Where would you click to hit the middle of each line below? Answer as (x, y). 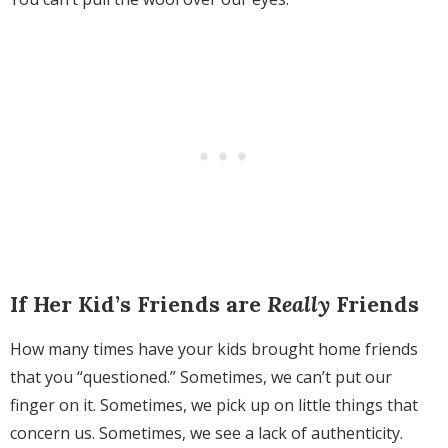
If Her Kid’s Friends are (138, 304)
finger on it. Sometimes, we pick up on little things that (214, 405)
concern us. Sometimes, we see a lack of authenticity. (206, 433)
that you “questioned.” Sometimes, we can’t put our (201, 377)
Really (298, 304)
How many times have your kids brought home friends (214, 349)
